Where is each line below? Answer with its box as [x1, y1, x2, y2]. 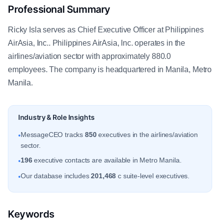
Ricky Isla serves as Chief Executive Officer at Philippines [8, 26, 204, 34]
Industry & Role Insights [18, 113, 95, 121]
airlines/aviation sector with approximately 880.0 [8, 52, 171, 60]
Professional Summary [8, 3, 110, 15]
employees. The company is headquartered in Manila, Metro [8, 65, 212, 74]
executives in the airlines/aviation [96, 131, 198, 138]
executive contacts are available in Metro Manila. [32, 156, 182, 164]
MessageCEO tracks [20, 131, 85, 138]
